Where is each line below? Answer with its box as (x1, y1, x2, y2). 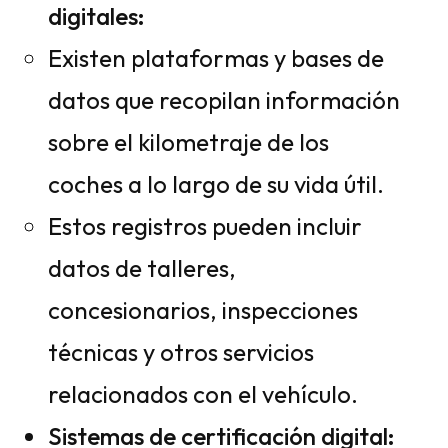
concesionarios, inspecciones (48, 295, 358, 325)
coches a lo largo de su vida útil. (48, 169, 384, 199)
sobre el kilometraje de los (48, 127, 329, 157)
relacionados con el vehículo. (48, 379, 358, 409)
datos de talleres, (48, 253, 236, 283)
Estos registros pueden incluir (48, 211, 362, 241)
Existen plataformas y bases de (48, 43, 384, 73)
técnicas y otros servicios (48, 337, 314, 367)
